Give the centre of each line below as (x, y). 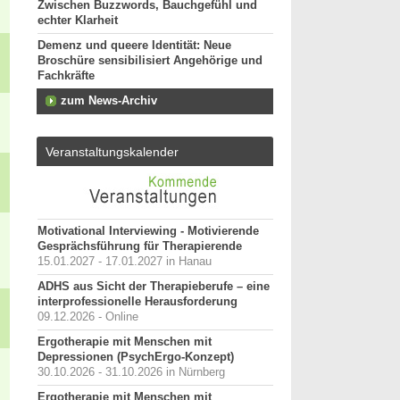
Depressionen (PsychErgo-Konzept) (136, 357)
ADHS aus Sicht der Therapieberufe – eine (154, 287)
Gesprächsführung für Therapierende (140, 246)
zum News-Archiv (109, 101)
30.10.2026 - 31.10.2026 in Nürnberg (131, 372)
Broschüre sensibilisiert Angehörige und (150, 61)
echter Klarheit (78, 21)
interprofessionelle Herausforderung (137, 302)
